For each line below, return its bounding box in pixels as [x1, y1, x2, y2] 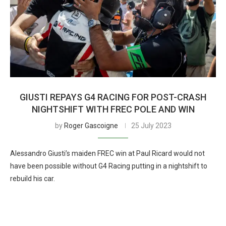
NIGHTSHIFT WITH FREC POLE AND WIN [31, 104, 195, 115]
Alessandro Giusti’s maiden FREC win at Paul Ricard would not [10, 149, 205, 157]
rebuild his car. [10, 175, 55, 183]
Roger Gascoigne [64, 122, 118, 130]
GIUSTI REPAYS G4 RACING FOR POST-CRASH [20, 92, 206, 102]
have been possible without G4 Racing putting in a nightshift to [10, 162, 207, 170]
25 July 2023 [131, 122, 172, 130]
